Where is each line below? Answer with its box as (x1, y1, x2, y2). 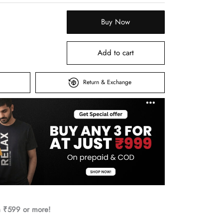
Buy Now (101, 16, 130, 27)
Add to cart (97, 47, 134, 58)
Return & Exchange (83, 77, 131, 87)
